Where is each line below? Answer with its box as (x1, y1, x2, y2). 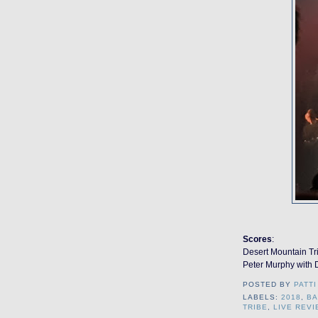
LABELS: (243, 293, 282, 302)
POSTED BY (243, 280, 295, 289)
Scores (243, 234, 272, 244)
